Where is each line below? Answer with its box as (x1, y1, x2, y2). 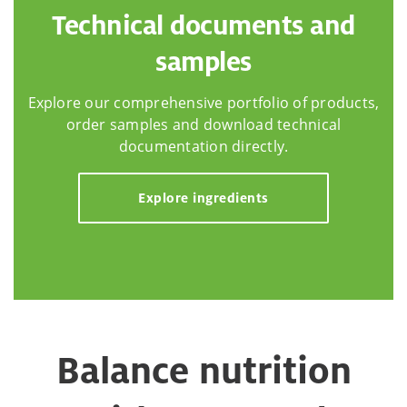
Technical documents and (52, 7, 355, 44)
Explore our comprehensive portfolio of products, (27, 92, 380, 113)
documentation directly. (118, 135, 289, 156)
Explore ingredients (138, 188, 269, 206)
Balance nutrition (55, 345, 352, 394)
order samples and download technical (65, 114, 342, 134)
